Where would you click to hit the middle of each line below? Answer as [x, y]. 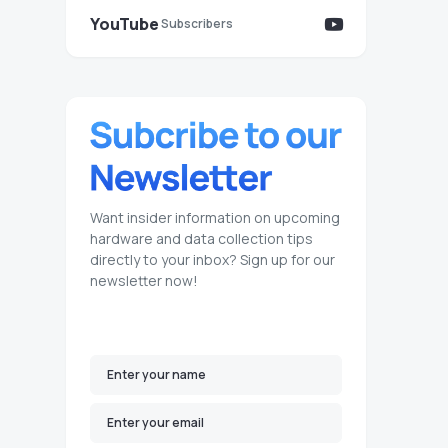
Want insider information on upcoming [215, 217]
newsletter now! [144, 280]
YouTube [124, 24]
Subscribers [196, 23]
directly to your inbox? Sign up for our [212, 259]
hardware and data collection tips [201, 238]
